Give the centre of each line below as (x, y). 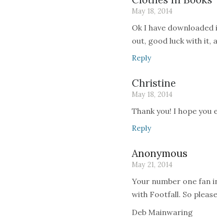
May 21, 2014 (152, 165)
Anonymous (160, 153)
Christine (154, 83)
